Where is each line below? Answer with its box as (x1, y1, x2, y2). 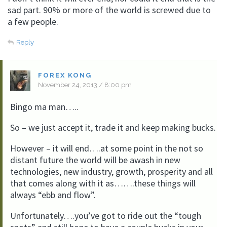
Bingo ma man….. (10, 101, 79, 112)
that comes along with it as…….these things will (10, 177, 196, 189)
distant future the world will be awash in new (10, 154, 180, 166)
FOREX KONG (38, 71, 92, 79)
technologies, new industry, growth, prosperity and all (10, 166, 213, 177)
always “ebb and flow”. (10, 189, 96, 201)
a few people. (8, 16, 58, 27)
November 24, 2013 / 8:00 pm (38, 81, 132, 89)
